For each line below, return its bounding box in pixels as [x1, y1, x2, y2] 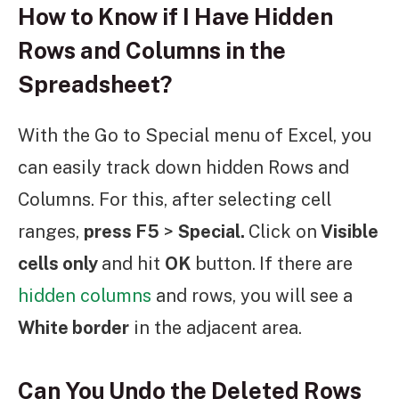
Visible [317, 220, 379, 242]
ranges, [18, 220, 84, 242]
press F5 [84, 220, 159, 242]
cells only [18, 252, 102, 274]
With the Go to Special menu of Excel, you [18, 124, 371, 146]
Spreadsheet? [18, 71, 172, 99]
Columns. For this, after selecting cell [18, 188, 331, 210]
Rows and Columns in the [18, 37, 286, 65]
